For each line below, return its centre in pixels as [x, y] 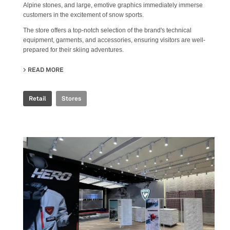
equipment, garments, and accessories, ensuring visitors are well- [114, 40]
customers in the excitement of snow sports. [83, 15]
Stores [71, 98]
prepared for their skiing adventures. [73, 50]
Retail [37, 98]
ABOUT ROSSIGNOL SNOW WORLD [113, 70]
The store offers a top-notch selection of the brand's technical [107, 30]
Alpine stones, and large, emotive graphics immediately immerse [113, 5]
